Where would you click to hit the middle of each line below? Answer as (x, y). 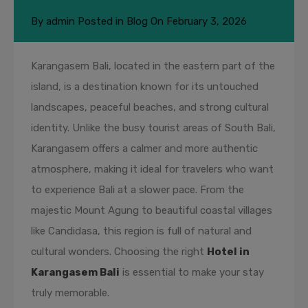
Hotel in (228, 252)
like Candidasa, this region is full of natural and (141, 231)
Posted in (101, 21)
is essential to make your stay (192, 272)
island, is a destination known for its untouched (145, 87)
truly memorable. (70, 293)
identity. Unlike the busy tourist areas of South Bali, (153, 128)
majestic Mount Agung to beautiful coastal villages (152, 210)
